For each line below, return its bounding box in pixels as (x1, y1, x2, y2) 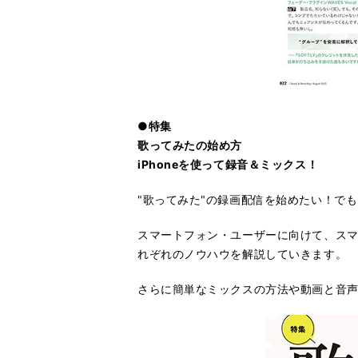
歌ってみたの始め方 (137, 138, 243, 152)
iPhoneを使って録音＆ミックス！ (137, 157, 319, 171)
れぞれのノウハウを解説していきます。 (137, 247, 348, 261)
